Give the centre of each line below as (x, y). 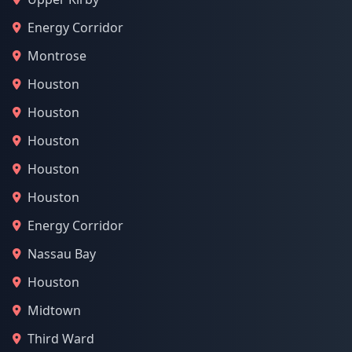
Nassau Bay (62, 254)
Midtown (54, 310)
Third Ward (61, 339)
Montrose (57, 56)
